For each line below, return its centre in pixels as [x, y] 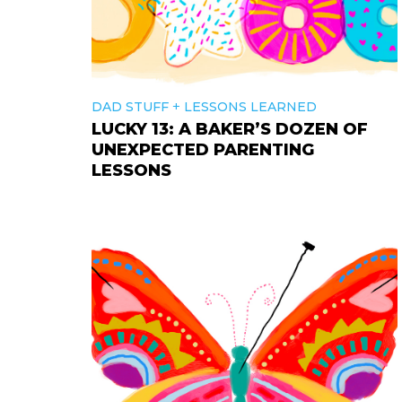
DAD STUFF [130, 107]
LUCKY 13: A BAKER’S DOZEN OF [230, 129]
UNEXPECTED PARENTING [203, 150]
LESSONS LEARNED [250, 107]
